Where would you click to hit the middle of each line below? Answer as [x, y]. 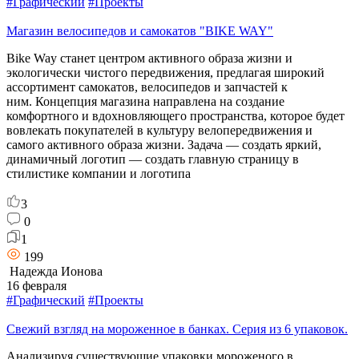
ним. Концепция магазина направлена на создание [145, 101]
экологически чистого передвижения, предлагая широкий [165, 72]
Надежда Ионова [54, 271]
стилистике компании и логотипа [99, 173]
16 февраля [36, 285]
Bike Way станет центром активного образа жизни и [149, 58]
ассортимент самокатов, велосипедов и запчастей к [147, 87]
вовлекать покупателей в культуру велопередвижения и [159, 130]
